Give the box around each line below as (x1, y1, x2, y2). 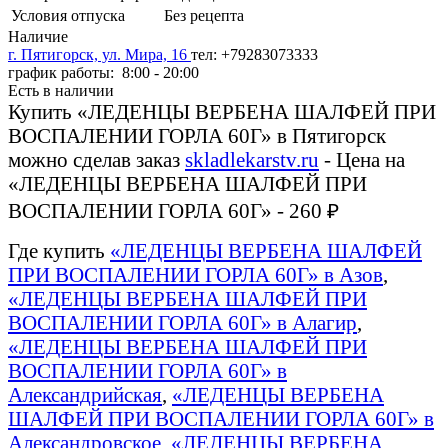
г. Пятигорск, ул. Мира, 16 (8, 45, 191, 63)
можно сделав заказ (8, 147, 185, 171)
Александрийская (8, 382, 162, 406)
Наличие (8, 27, 68, 45)
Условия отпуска (11, 6, 125, 24)
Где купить (8, 238, 110, 262)
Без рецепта (164, 6, 244, 24)
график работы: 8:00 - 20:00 (8, 63, 199, 81)
